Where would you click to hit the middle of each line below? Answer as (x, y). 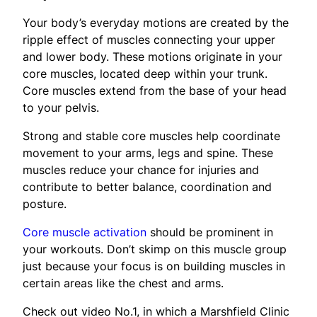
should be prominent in (210, 232)
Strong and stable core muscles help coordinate (151, 136)
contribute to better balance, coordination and (147, 186)
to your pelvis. (61, 107)
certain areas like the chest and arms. (123, 283)
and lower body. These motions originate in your (152, 56)
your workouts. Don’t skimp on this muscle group (155, 249)
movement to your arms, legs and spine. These (148, 152)
